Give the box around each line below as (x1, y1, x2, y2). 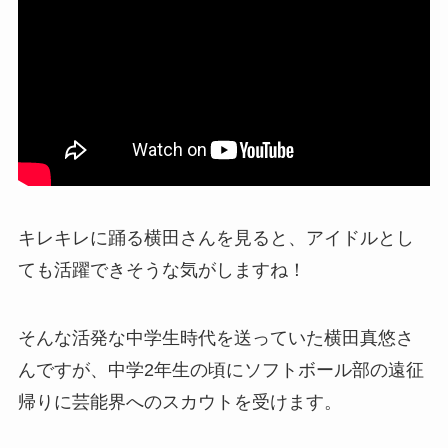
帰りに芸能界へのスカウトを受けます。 (17, 391, 342, 412)
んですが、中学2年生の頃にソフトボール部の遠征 (17, 359, 424, 380)
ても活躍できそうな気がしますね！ (17, 260, 306, 281)
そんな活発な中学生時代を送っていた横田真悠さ (17, 327, 414, 348)
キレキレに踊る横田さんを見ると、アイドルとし (17, 228, 414, 249)
